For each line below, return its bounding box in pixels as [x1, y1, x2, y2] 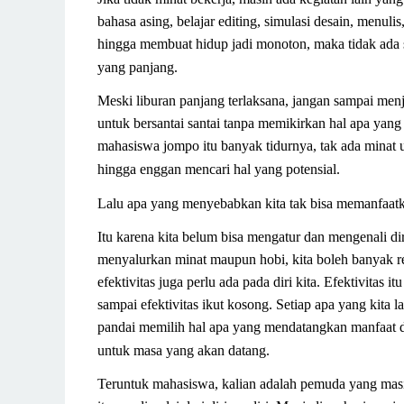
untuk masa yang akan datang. [97, 342, 270, 358]
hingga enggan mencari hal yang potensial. [97, 161, 340, 177]
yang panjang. [97, 59, 178, 75]
